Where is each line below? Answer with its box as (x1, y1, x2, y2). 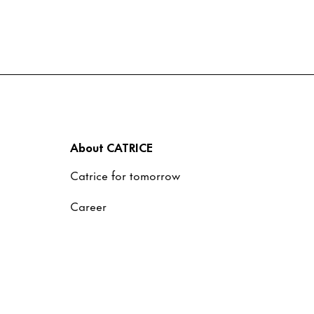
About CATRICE (70, 137, 153, 156)
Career (70, 196, 107, 214)
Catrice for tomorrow (70, 165, 180, 184)
